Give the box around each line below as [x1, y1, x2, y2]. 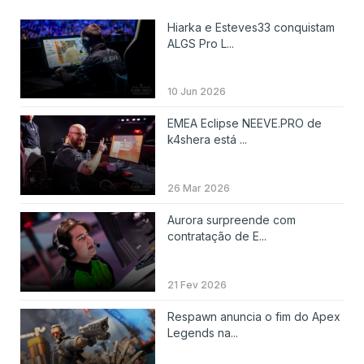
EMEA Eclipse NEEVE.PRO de [167, 116, 322, 131]
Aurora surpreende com [167, 213, 296, 227]
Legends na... [167, 325, 238, 340]
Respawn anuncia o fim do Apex [167, 309, 340, 323]
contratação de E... [167, 229, 266, 244]
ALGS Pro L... [167, 36, 234, 50]
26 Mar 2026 [167, 182, 230, 195]
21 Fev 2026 [167, 278, 227, 291]
